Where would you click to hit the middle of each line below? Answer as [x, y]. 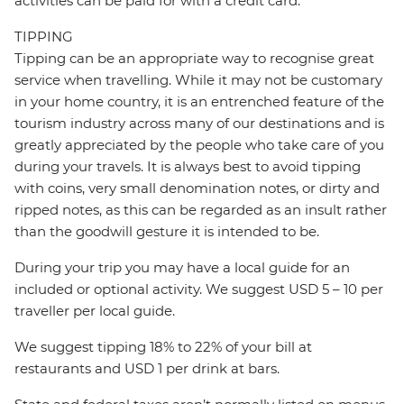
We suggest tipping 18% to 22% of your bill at [163, 347]
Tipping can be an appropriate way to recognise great [194, 59]
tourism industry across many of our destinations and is [199, 124]
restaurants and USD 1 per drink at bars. [147, 369]
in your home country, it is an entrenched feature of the [199, 102]
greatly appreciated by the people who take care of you [199, 145]
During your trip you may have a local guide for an [182, 268]
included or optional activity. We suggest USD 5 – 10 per [199, 289]
